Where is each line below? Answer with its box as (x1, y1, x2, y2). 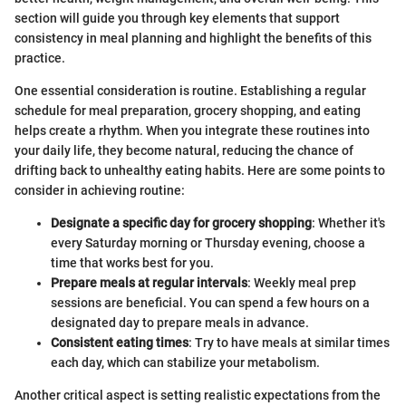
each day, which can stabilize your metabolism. (51, 354, 320, 370)
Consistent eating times (51, 334, 188, 350)
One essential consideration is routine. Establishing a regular (14, 82, 366, 98)
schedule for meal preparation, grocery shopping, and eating (14, 102, 361, 118)
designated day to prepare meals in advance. (51, 314, 309, 330)
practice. (14, 50, 65, 65)
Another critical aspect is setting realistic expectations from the (14, 387, 381, 402)
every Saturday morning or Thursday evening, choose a (51, 235, 365, 250)
